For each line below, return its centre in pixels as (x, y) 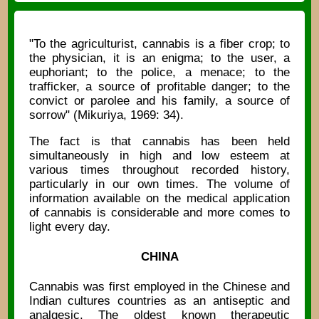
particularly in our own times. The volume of (159, 184)
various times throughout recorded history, (159, 169)
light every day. (69, 226)
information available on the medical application (159, 198)
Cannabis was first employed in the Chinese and (159, 287)
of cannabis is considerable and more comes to (159, 212)
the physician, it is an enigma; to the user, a (159, 58)
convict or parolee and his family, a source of (159, 101)
